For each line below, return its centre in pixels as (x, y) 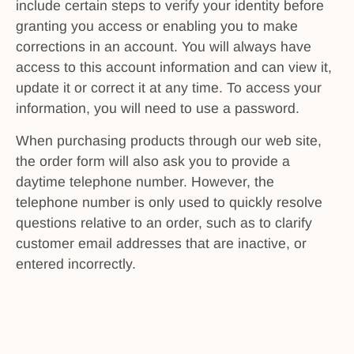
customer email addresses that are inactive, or (161, 243)
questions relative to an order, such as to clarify (164, 222)
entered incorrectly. (76, 264)
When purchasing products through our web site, (169, 140)
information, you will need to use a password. (158, 109)
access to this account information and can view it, (174, 68)
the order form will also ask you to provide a (153, 161)
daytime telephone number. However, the (145, 181)
